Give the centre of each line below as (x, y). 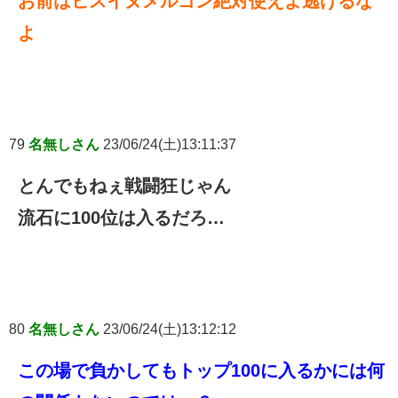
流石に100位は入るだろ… (121, 217)
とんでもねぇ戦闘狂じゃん (124, 185)
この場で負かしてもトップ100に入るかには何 (201, 370)
